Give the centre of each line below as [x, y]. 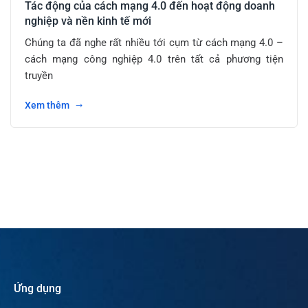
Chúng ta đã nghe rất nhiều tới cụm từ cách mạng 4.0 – [154, 43]
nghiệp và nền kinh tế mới [88, 21]
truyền [39, 76]
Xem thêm [48, 106]
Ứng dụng [37, 289]
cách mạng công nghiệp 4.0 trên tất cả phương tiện [154, 59]
